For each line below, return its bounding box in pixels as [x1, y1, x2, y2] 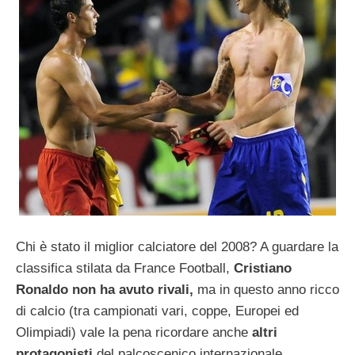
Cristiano [230, 260, 292, 276]
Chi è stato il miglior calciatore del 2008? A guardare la [16, 239, 338, 254]
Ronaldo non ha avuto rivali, [16, 281, 197, 297]
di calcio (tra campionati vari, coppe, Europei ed [16, 303, 299, 319]
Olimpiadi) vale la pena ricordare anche [16, 324, 248, 340]
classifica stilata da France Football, [16, 260, 230, 276]
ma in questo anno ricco [197, 281, 339, 297]
